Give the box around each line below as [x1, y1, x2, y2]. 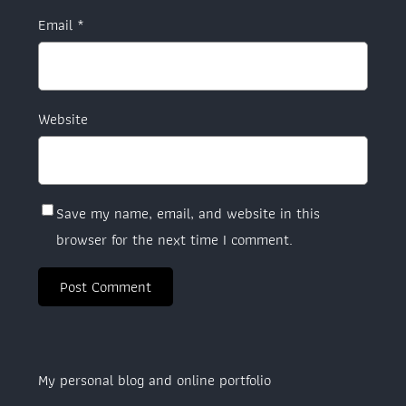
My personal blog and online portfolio [38, 368, 271, 392]
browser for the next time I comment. [56, 227, 293, 251]
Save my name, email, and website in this [56, 200, 320, 225]
